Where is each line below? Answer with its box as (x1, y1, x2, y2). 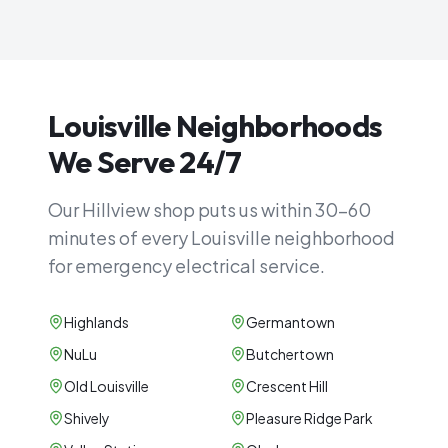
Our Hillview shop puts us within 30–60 (48, 198, 371, 221)
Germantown (246, 313, 335, 331)
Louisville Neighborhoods (48, 107, 382, 145)
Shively (64, 409, 110, 427)
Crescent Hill (246, 377, 328, 395)
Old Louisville (64, 377, 149, 395)
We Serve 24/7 (48, 143, 242, 181)
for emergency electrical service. (48, 254, 325, 277)
